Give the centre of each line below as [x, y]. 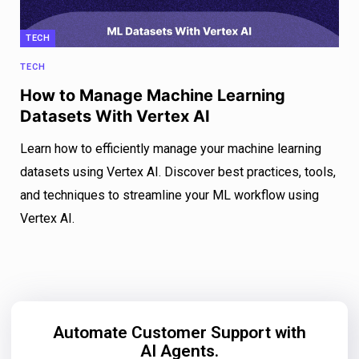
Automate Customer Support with [179, 333]
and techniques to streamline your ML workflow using [169, 196]
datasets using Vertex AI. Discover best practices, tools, [178, 172]
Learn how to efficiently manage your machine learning [171, 149]
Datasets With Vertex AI [115, 117]
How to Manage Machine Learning [153, 96]
